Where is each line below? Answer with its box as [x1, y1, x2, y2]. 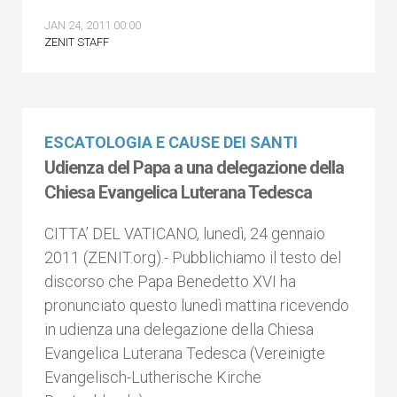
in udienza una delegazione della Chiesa [44, 320, 314, 339]
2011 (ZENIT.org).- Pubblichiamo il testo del [44, 248, 341, 267]
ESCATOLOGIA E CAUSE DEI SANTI [44, 133, 298, 152]
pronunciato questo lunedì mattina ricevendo [44, 296, 349, 315]
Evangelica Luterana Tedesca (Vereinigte [44, 344, 325, 362]
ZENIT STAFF [44, 35, 109, 49]
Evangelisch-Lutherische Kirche [44, 368, 261, 386]
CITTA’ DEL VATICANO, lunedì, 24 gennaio [44, 224, 325, 243]
